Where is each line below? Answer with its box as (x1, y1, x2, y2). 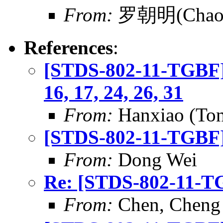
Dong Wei (113, 148, 197, 170)
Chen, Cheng (113, 193, 221, 215)
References (24, 36, 113, 58)
